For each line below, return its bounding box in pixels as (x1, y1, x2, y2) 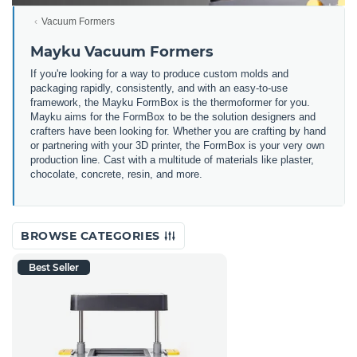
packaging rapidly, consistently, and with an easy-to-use (30, 81, 288, 94)
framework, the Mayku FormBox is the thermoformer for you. (30, 96, 310, 108)
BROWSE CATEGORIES (21, 228, 163, 243)
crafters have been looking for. (30, 124, 173, 137)
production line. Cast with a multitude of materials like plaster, (30, 153, 314, 166)
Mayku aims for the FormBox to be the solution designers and (30, 110, 316, 123)
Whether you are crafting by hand (173, 124, 326, 137)
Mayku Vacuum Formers (30, 42, 214, 61)
